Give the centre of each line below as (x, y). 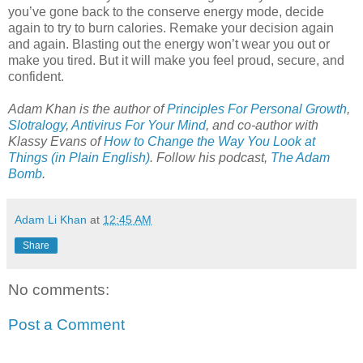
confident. (36, 77)
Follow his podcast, (214, 158)
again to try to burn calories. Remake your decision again (171, 28)
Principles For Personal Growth (257, 109)
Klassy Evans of (56, 142)
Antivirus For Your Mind (139, 126)
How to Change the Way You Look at (209, 142)
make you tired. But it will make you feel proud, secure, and (176, 61)
